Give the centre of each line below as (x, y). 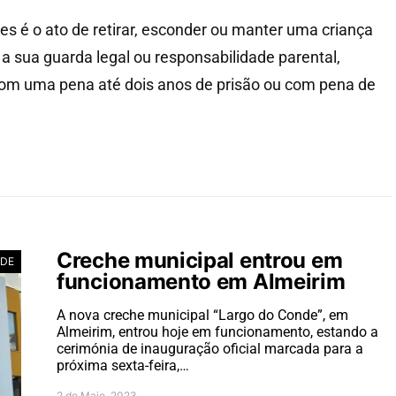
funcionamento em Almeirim (201, 282)
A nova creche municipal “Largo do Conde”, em (202, 315)
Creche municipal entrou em (200, 260)
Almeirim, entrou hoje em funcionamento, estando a (217, 332)
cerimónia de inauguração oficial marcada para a (210, 349)
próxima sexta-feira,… (123, 366)
